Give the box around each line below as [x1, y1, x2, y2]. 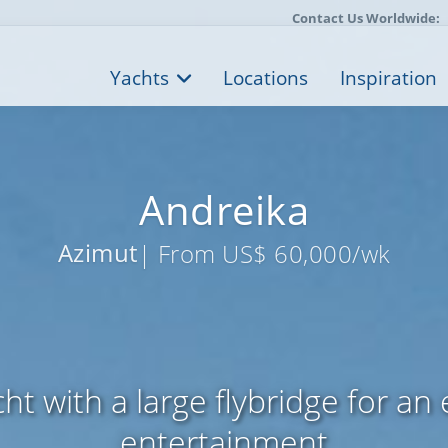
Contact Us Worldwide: [292, 9, 440, 27]
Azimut [57, 236, 138, 269]
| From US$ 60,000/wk [137, 237, 391, 271]
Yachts [110, 65, 169, 91]
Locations [223, 65, 308, 91]
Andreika [139, 182, 309, 237]
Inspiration [340, 65, 437, 91]
